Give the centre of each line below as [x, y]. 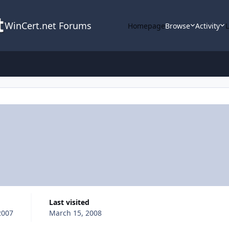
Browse [177, 26]
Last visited [71, 202]
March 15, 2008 [75, 213]
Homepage [146, 26]
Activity [208, 26]
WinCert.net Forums [48, 26]
